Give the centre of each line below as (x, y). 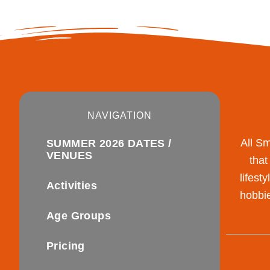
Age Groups (79, 216)
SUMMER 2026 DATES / (109, 144)
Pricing (66, 246)
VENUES (70, 156)
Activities (72, 186)
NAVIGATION (120, 116)
